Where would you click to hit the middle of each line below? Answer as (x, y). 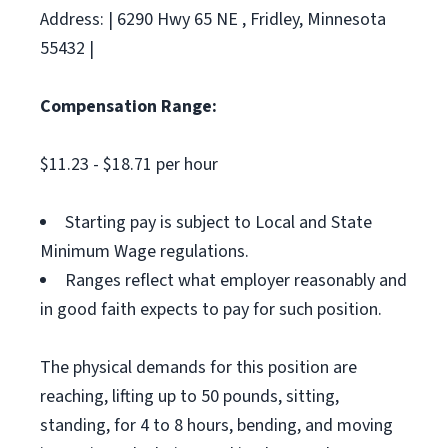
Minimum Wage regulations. (144, 251)
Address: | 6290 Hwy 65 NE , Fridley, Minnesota (213, 19)
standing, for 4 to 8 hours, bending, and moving (216, 425)
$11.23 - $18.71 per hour (129, 164)
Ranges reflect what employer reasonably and (236, 280)
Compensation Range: (128, 106)
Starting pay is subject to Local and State (218, 222)
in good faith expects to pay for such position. (211, 309)
